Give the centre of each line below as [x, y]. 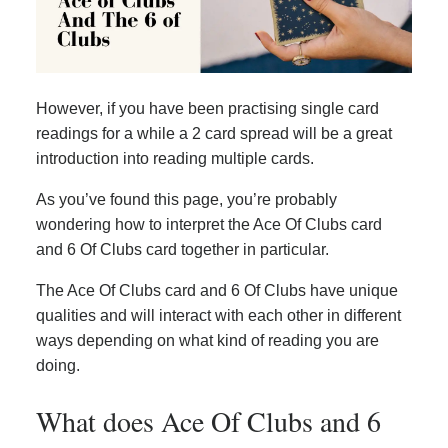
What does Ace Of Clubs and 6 [208, 420]
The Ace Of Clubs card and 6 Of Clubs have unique [217, 291]
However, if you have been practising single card [207, 109]
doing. [58, 366]
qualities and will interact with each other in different [218, 316]
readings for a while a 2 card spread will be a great [214, 134]
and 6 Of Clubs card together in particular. [182, 250]
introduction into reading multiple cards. [175, 159]
